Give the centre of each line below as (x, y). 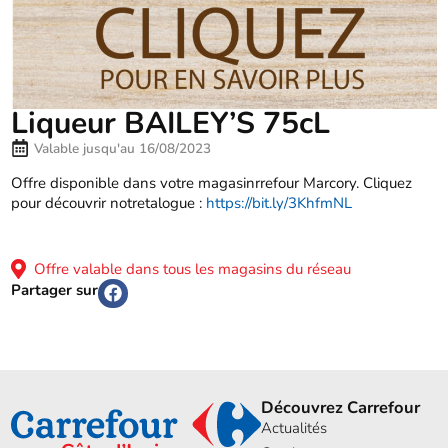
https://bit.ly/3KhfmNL (279, 202)
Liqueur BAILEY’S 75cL (171, 123)
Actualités (294, 427)
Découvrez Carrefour (341, 407)
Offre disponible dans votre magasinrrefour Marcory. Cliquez (212, 182)
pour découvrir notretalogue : (109, 202)
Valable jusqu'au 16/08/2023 (123, 148)
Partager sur (55, 290)
